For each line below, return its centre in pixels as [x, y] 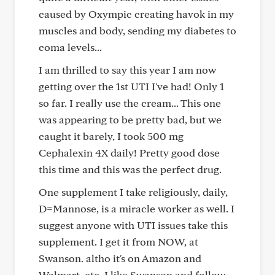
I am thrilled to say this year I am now [127, 70]
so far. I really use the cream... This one [130, 103]
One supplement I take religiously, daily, [133, 192]
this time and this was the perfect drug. [130, 169]
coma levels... [70, 47]
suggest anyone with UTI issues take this [133, 225]
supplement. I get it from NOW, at [118, 242]
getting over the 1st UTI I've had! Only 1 [131, 86]
